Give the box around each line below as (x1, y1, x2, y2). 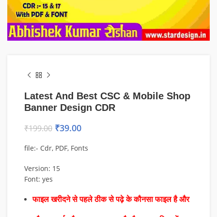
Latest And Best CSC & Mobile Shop (24, 91, 190, 101)
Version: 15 (24, 164, 60, 173)
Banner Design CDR (24, 102, 115, 113)
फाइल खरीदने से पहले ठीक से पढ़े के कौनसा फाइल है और (32, 195, 191, 203)
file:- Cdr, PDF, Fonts (24, 143, 88, 153)
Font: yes (24, 174, 53, 184)
